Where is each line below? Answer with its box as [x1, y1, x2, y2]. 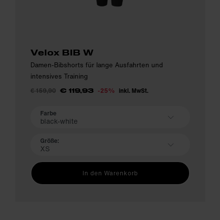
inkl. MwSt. [118, 86, 148, 95]
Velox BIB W [30, 47, 93, 57]
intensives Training [30, 72, 88, 82]
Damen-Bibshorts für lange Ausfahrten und [30, 60, 163, 70]
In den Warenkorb [82, 169, 138, 178]
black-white [40, 115, 78, 126]
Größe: [40, 136, 59, 145]
